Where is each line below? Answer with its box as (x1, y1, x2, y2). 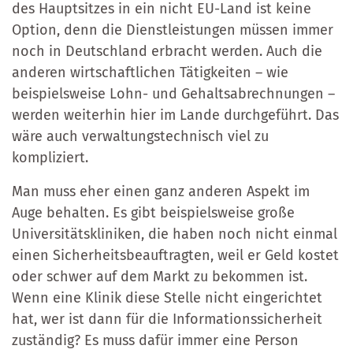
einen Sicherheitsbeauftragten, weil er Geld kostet (12, 246, 339, 264)
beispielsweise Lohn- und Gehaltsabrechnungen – (12, 84, 335, 102)
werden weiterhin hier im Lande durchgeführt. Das (12, 106, 339, 124)
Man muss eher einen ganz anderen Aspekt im (12, 182, 310, 200)
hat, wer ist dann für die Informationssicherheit (12, 310, 322, 328)
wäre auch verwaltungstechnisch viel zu (12, 127, 269, 145)
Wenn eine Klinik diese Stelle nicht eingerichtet (12, 288, 322, 307)
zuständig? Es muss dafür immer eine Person (12, 331, 299, 349)
